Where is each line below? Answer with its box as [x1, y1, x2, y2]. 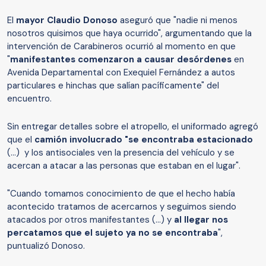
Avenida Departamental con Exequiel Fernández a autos [7, 66, 235, 79]
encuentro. [7, 93, 52, 105]
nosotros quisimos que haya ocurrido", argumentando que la [7, 27, 252, 40]
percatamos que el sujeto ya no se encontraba [7, 227, 218, 239]
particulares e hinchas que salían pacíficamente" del [7, 80, 219, 92]
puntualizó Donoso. [7, 240, 85, 252]
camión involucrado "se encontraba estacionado [34, 134, 253, 146]
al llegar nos [174, 214, 228, 226]
